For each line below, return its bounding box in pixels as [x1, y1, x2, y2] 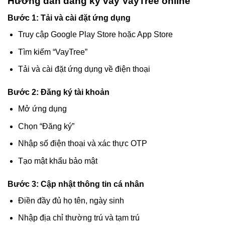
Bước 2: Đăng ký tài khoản [8, 88, 109, 97]
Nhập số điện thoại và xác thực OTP [18, 139, 147, 148]
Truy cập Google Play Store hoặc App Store [18, 30, 173, 39]
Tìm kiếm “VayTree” [18, 47, 87, 56]
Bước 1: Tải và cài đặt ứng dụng [8, 14, 131, 23]
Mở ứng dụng [18, 104, 67, 114]
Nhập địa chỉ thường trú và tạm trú [18, 213, 140, 222]
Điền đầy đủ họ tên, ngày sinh [18, 196, 124, 205]
